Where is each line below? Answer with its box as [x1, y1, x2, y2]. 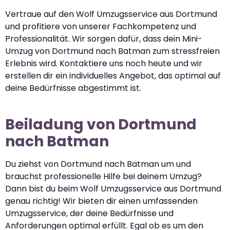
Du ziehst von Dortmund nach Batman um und [5, 158, 191, 170]
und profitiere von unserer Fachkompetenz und [5, 20, 196, 32]
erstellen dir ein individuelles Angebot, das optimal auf [5, 69, 221, 82]
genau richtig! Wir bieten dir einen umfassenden [5, 195, 198, 207]
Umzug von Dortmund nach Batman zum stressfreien [5, 45, 220, 57]
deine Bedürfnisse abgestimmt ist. [5, 82, 141, 94]
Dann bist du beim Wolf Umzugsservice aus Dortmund [5, 182, 221, 195]
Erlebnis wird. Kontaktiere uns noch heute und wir [5, 57, 202, 69]
